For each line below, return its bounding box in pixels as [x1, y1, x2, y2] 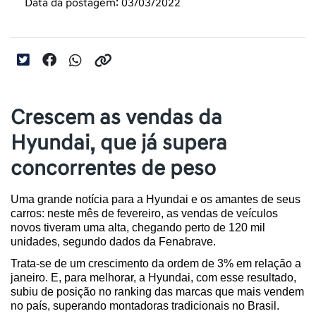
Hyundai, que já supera [11, 130, 227, 157]
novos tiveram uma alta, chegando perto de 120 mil [11, 221, 265, 234]
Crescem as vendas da [11, 104, 222, 131]
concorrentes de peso [11, 155, 216, 182]
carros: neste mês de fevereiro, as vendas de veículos [11, 207, 278, 220]
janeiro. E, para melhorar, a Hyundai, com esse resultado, [11, 271, 296, 284]
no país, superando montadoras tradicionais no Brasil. [11, 299, 279, 312]
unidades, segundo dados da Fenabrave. [11, 236, 216, 248]
